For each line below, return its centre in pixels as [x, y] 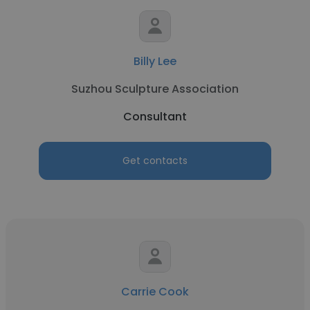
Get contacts [155, 161]
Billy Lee [155, 61]
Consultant [155, 117]
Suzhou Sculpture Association [155, 89]
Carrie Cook [155, 292]
